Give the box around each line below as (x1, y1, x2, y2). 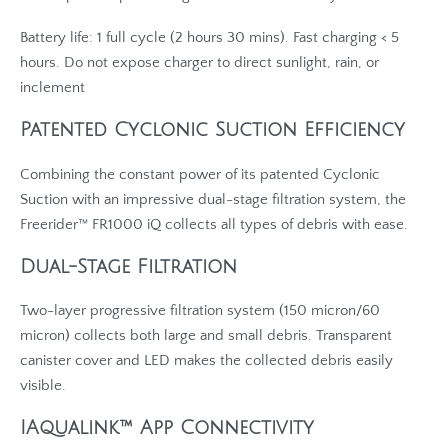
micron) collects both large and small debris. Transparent (20, 327, 392, 345)
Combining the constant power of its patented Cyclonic (20, 165, 380, 183)
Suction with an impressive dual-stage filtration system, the (20, 190, 406, 208)
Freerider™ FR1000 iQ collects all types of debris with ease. (20, 215, 408, 233)
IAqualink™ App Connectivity (20, 417, 314, 438)
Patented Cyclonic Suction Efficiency (20, 120, 405, 141)
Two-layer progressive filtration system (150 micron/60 (20, 302, 380, 320)
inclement (20, 79, 85, 97)
